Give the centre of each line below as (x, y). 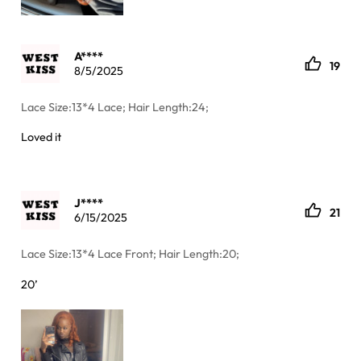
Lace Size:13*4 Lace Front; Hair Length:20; (131, 254)
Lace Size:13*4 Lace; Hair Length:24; (115, 108)
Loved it (41, 137)
